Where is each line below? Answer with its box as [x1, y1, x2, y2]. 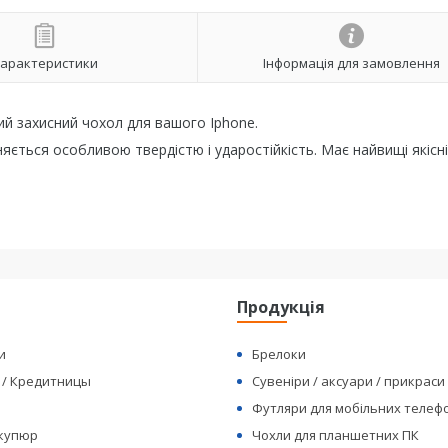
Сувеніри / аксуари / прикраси [252, 372, 446, 390]
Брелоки [252, 345, 307, 363]
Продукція [237, 296, 326, 318]
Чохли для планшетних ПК [252, 426, 420, 444]
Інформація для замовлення [262, 53, 440, 72]
